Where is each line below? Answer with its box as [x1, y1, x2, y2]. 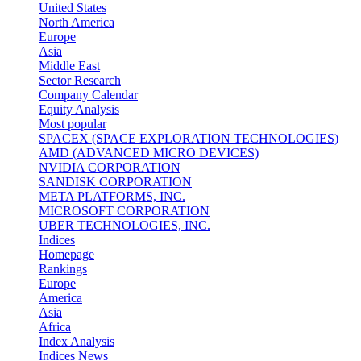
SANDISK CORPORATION [39, 175, 192, 189]
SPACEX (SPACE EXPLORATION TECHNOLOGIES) [39, 131, 338, 145]
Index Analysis [39, 334, 114, 348]
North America [39, 15, 114, 29]
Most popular [39, 117, 106, 131]
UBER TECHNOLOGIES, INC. [39, 218, 210, 232]
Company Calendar [39, 88, 138, 102]
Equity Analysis [39, 102, 119, 116]
